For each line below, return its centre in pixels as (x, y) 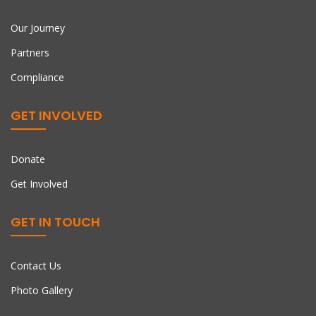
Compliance (37, 78)
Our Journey (38, 28)
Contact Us (36, 266)
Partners (30, 53)
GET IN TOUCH (55, 222)
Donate (28, 159)
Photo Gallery (42, 291)
